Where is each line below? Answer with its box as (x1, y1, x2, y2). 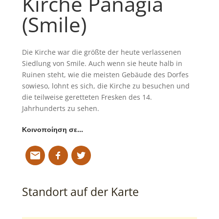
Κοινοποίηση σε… (22, 124, 83, 134)
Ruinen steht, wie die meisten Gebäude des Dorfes (22, 69, 189, 79)
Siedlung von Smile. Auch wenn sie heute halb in (22, 58, 182, 68)
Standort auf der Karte (22, 183, 139, 199)
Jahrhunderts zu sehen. (22, 103, 99, 113)
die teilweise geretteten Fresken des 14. (22, 92, 152, 102)
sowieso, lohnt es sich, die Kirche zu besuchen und (22, 81, 190, 90)
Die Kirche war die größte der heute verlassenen (22, 47, 181, 57)
